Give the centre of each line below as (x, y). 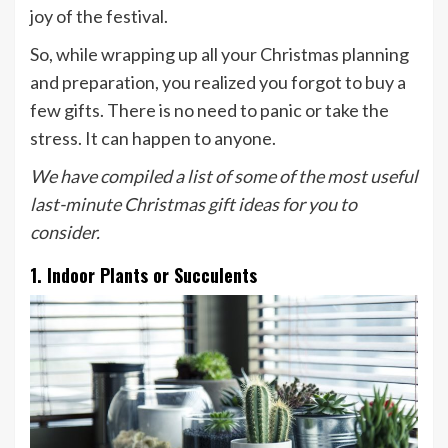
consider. (65, 232)
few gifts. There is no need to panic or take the (209, 110)
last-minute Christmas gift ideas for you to (193, 204)
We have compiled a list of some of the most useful (224, 176)
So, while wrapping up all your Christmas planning (219, 54)
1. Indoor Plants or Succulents (143, 275)
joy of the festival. (99, 16)
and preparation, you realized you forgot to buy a (218, 82)
